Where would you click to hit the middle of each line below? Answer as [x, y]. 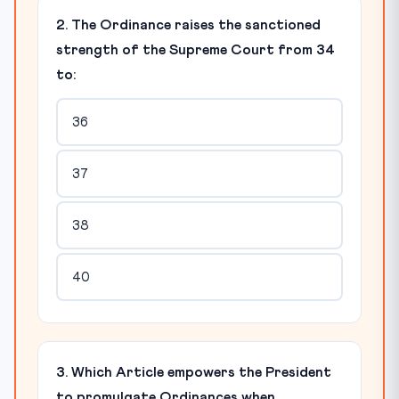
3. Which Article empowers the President [194, 373]
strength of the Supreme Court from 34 [195, 50]
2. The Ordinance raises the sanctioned [188, 25]
